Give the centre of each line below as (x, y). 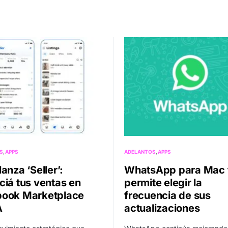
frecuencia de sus (167, 196)
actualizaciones (162, 208)
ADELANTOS (140, 152)
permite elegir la (163, 183)
